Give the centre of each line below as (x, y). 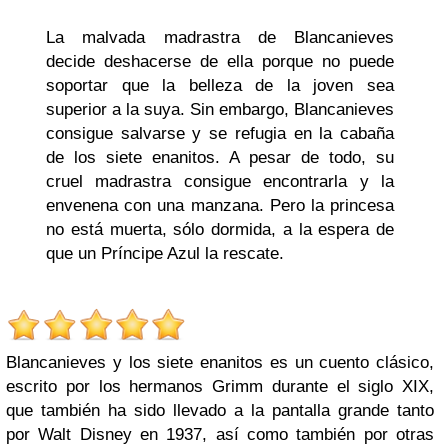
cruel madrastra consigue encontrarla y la (220, 181)
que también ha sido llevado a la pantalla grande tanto (220, 410)
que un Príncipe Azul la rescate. (165, 253)
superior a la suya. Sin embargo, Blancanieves (220, 109)
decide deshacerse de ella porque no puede (220, 61)
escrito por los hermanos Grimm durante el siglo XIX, (220, 386)
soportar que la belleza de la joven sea (220, 85)
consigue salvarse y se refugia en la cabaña (220, 133)
